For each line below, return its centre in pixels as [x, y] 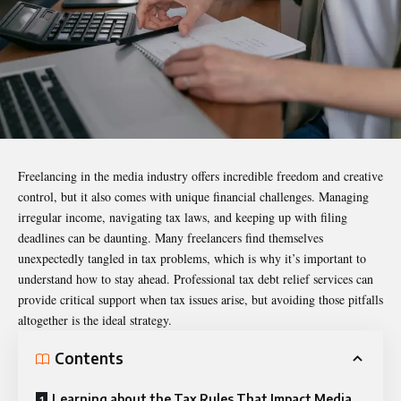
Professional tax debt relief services [263, 278]
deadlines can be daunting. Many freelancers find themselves [171, 237]
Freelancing [47, 175]
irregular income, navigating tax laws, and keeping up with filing [183, 217]
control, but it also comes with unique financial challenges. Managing [193, 196]
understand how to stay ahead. [96, 278]
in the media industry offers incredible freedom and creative [230, 175]
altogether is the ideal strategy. [95, 320]
